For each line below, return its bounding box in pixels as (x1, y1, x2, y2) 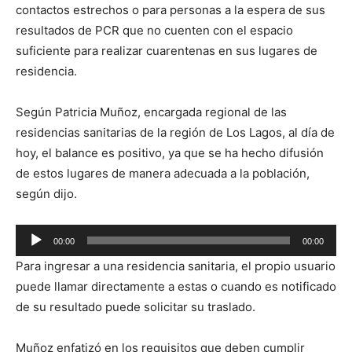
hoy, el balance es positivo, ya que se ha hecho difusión (16, 145, 324, 160)
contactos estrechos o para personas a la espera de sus (16, 2, 325, 17)
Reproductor (15, 226, 85, 241)
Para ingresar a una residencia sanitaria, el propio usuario (16, 258, 335, 273)
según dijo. (16, 186, 77, 201)
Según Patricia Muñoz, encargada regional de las (16, 104, 287, 119)
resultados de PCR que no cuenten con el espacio (16, 23, 293, 38)
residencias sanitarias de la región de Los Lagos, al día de (16, 125, 335, 140)
